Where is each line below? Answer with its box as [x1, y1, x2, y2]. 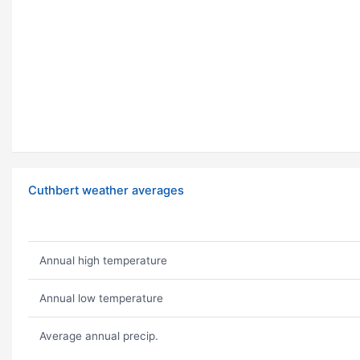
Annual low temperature [39, 292, 163, 305]
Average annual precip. [39, 329, 158, 343]
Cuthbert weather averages [28, 183, 184, 198]
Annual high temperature [39, 254, 167, 268]
